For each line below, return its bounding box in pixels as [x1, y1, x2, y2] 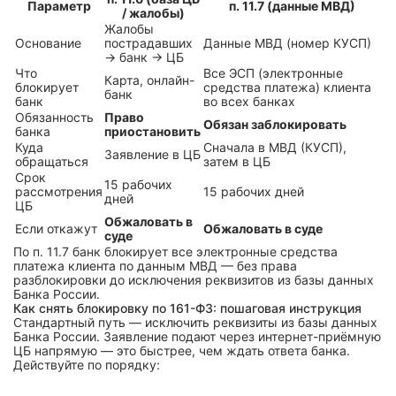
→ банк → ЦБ [104, 49, 184, 65]
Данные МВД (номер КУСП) [203, 35, 371, 50]
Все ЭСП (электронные [203, 65, 343, 80]
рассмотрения [15, 184, 103, 199]
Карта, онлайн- [104, 72, 194, 88]
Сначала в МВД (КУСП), [203, 140, 346, 155]
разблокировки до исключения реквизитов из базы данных [13, 272, 374, 287]
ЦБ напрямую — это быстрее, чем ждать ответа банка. [13, 343, 350, 358]
